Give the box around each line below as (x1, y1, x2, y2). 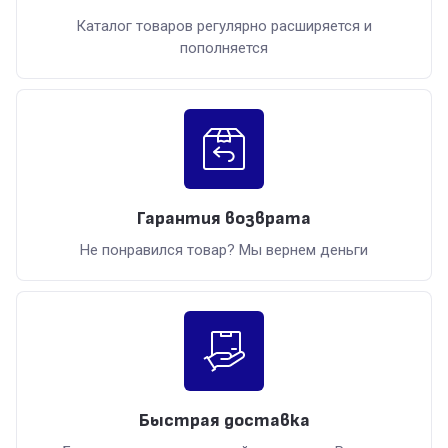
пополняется (180, 39, 268, 58)
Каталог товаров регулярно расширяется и (76, 17, 372, 36)
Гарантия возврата (137, 208, 311, 230)
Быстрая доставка (138, 410, 310, 432)
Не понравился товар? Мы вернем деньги (80, 241, 368, 260)
